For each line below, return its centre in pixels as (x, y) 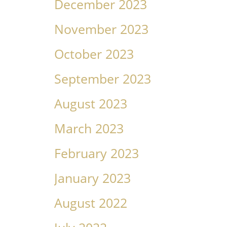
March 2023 (89, 128)
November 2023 (101, 29)
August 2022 (90, 203)
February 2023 (96, 153)
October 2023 (94, 54)
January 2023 (92, 178)
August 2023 (90, 104)
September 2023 (102, 79)
